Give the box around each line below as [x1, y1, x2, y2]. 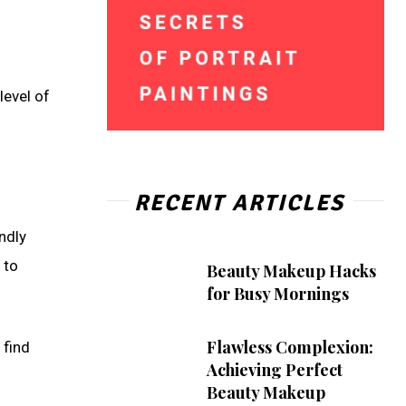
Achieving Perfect [206, 358, 343, 381]
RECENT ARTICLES [133, 188, 344, 217]
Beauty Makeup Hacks [206, 260, 376, 283]
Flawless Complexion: [206, 335, 373, 358]
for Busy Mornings [206, 283, 349, 305]
